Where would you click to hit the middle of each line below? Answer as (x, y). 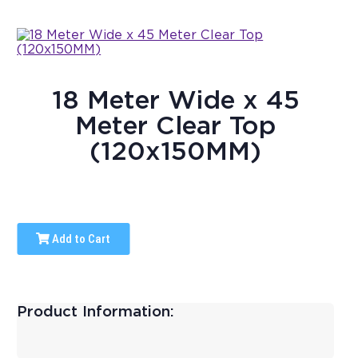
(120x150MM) (176, 151)
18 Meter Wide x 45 (175, 100)
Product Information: (96, 311)
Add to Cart (80, 239)
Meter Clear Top (176, 125)
